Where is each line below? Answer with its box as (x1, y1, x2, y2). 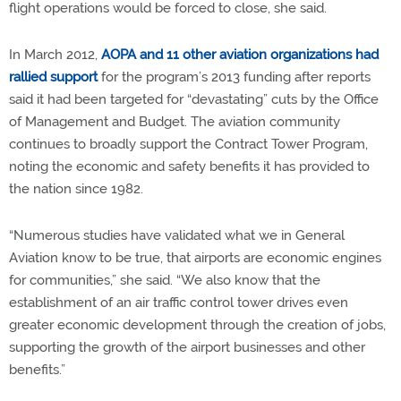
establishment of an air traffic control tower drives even (9, 294, 348, 311)
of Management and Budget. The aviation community (9, 113, 340, 130)
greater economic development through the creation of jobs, (9, 316, 386, 333)
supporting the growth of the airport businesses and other (9, 338, 365, 355)
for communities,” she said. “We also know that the (9, 271, 320, 288)
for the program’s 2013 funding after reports (98, 68, 371, 85)
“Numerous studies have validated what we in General (9, 226, 345, 243)
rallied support (9, 68, 98, 85)
